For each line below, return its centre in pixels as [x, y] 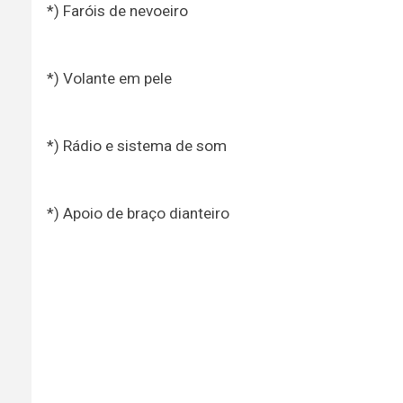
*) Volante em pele [109, 78]
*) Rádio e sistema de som [136, 145]
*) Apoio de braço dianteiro [138, 213]
